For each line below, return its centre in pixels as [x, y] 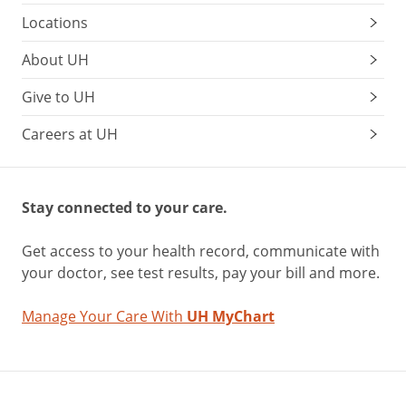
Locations [55, 23]
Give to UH [58, 97]
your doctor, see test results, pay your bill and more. [201, 273]
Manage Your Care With [104, 316]
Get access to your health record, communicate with [201, 251]
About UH [55, 60]
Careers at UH [70, 134]
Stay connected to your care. [125, 208]
